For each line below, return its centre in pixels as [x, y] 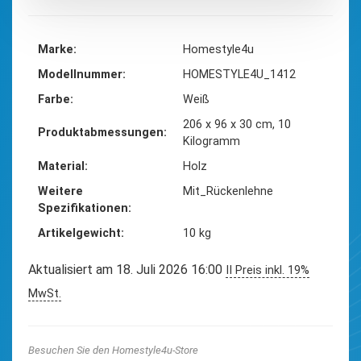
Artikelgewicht [79, 234]
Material [61, 167]
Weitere [60, 192]
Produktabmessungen [101, 133]
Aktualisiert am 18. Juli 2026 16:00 [127, 270]
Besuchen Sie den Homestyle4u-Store [113, 351]
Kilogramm [212, 142]
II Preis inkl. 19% [268, 271]
